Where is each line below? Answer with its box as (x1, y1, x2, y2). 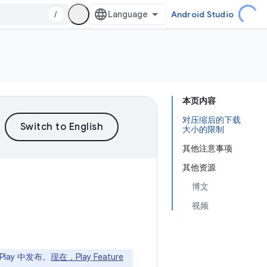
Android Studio (170, 9, 234, 20)
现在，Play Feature (51, 252, 123, 262)
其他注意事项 (182, 143, 232, 154)
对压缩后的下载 (182, 114, 241, 125)
